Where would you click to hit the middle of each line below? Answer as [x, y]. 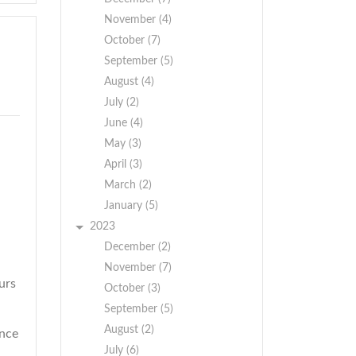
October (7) [132, 41]
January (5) [131, 206]
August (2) [129, 330]
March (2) [128, 185]
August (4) [129, 82]
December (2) [137, 247]
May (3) [123, 144]
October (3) [132, 288]
